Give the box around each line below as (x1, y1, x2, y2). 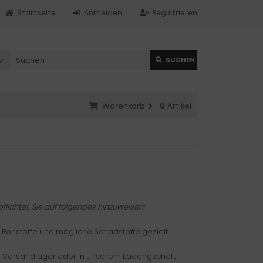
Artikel (167, 100, 191, 112)
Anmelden (84, 8, 122, 18)
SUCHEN (166, 55, 195, 65)
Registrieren (152, 8, 197, 18)
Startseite (17, 8, 56, 18)
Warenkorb (102, 100, 145, 112)
